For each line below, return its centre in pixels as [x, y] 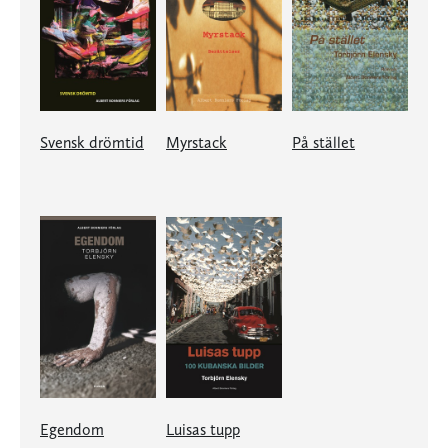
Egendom [72, 430]
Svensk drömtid [92, 143]
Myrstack [196, 143]
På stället [323, 143]
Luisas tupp [203, 430]
